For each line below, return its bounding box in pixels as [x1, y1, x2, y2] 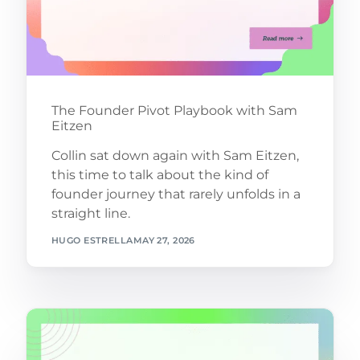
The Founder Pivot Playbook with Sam [51, 102, 297, 118]
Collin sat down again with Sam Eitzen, [51, 147, 299, 163]
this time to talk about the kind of [51, 166, 268, 182]
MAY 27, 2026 [133, 235, 195, 247]
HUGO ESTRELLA [51, 235, 133, 247]
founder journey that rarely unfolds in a [51, 186, 301, 202]
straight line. [51, 205, 130, 221]
